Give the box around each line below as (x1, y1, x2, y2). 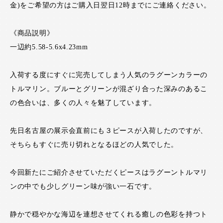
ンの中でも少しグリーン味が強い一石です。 (10, 183, 156, 190)
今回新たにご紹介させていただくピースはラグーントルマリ (10, 169, 208, 176)
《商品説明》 (10, 29, 54, 37)
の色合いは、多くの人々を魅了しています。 (10, 99, 156, 107)
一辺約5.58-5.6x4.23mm (10, 43, 88, 51)
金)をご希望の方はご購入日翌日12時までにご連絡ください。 (10, 1, 211, 9)
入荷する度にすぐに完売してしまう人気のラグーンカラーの (10, 71, 208, 79)
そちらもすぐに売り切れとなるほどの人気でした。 (10, 141, 179, 148)
